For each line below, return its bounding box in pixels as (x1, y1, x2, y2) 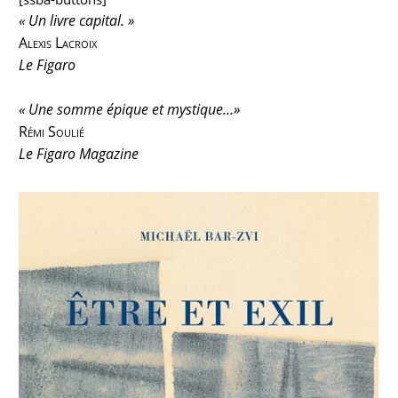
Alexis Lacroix (19, 33, 98, 53)
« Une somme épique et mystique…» (19, 99, 241, 120)
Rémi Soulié (19, 122, 85, 142)
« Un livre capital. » (19, 11, 135, 31)
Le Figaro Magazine (19, 144, 139, 164)
